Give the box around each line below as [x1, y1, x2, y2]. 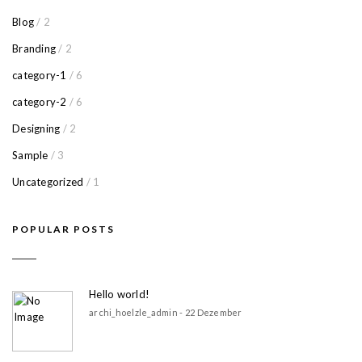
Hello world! [89, 287, 150, 301]
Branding [12, 42, 57, 56]
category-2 [12, 95, 67, 109]
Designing [12, 122, 61, 136]
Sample [12, 149, 48, 162]
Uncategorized [12, 175, 84, 189]
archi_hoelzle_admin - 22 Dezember [89, 306, 242, 318]
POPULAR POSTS [12, 223, 115, 236]
